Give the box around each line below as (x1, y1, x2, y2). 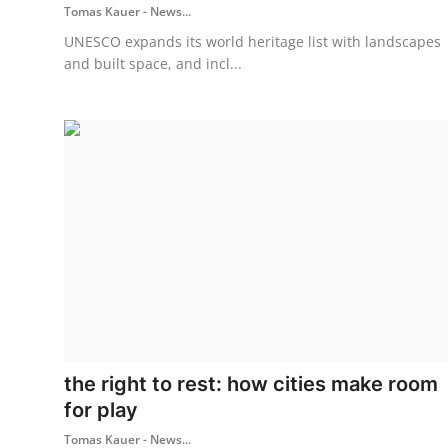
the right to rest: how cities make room (64, 371, 438, 396)
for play (64, 397, 138, 422)
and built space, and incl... (64, 53, 242, 73)
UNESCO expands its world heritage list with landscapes (64, 31, 441, 51)
